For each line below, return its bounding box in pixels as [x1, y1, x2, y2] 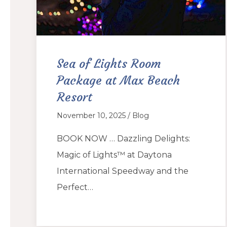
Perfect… [57, 182, 93, 192]
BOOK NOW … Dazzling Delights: [57, 133, 190, 143]
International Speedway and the [57, 166, 188, 176]
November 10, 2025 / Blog [57, 110, 149, 120]
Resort [57, 89, 92, 105]
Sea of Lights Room [57, 56, 161, 71]
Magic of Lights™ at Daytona [57, 149, 172, 160]
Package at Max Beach [57, 72, 180, 88]
